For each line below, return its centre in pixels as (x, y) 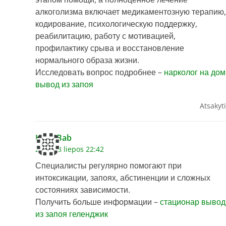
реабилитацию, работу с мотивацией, (105, 36)
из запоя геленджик (72, 214)
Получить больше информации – (98, 202)
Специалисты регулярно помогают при (108, 166)
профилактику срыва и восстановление (110, 48)
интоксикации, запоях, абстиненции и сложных (123, 178)
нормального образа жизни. (87, 60)
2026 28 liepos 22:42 (70, 149)
